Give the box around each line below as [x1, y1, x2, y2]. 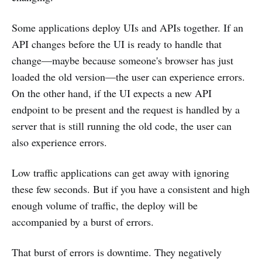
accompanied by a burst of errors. [12, 214, 154, 229]
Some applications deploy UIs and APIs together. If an [12, 20, 243, 35]
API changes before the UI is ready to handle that [12, 36, 222, 51]
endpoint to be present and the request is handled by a [12, 102, 240, 116]
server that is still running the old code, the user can [12, 118, 232, 133]
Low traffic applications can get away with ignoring [12, 165, 229, 180]
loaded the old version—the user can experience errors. [12, 69, 245, 84]
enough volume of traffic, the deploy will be [12, 198, 198, 212]
